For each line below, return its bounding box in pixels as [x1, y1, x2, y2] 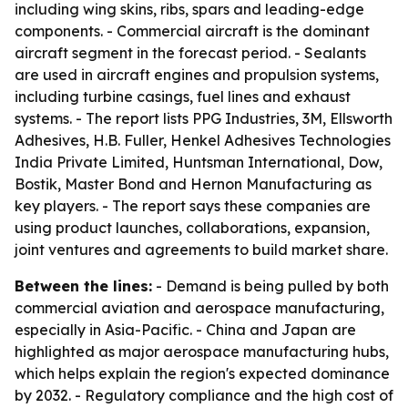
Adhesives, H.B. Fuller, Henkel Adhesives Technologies [15, 131, 391, 149]
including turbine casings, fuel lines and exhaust [15, 87, 351, 106]
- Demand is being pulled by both [152, 277, 389, 295]
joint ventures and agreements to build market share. [15, 240, 388, 259]
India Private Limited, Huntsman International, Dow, [15, 153, 382, 171]
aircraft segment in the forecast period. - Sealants [15, 44, 366, 62]
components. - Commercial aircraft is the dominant [15, 22, 370, 40]
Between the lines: [15, 277, 152, 295]
